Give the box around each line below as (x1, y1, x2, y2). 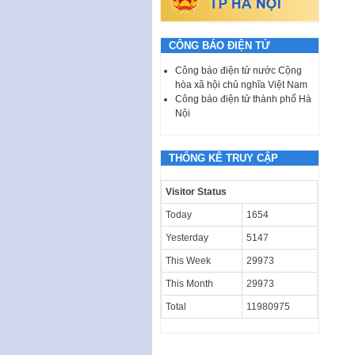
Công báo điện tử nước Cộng (175, 64, 302, 76)
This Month (166, 277, 213, 289)
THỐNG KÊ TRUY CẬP (169, 151, 278, 164)
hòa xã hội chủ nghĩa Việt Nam (175, 78, 307, 90)
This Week (166, 254, 211, 266)
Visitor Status (166, 185, 227, 197)
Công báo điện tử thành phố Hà (175, 93, 311, 105)
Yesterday (166, 231, 208, 243)
